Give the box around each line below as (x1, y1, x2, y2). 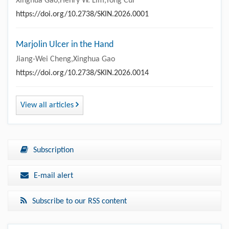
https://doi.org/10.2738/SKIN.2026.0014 (16, 68, 149, 77)
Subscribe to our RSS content (32, 197, 127, 205)
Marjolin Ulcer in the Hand (16, 39, 113, 50)
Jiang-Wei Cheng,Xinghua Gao (16, 55, 115, 63)
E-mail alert (34, 171, 73, 180)
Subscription (33, 146, 74, 154)
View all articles (20, 101, 76, 109)
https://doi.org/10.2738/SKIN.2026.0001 (16, 10, 149, 18)
